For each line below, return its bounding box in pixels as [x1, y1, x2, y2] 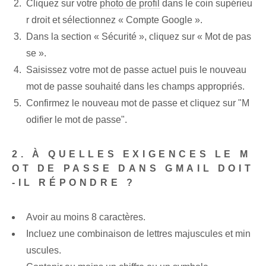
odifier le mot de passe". [26, 115, 127, 125]
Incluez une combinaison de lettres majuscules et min [26, 229, 251, 239]
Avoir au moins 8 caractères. [26, 212, 145, 223]
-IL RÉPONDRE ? [12, 178, 136, 188]
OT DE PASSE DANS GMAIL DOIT [12, 163, 254, 174]
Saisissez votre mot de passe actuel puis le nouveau [26, 65, 246, 75]
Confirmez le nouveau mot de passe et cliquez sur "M [26, 98, 249, 109]
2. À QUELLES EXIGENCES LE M [12, 149, 251, 160]
